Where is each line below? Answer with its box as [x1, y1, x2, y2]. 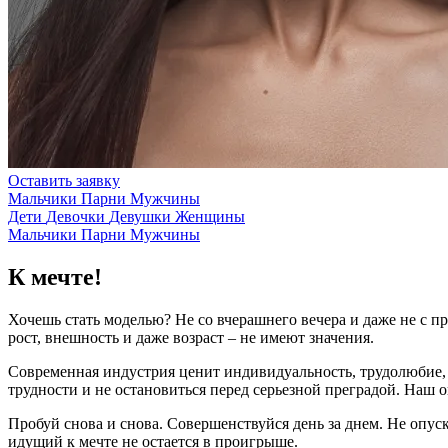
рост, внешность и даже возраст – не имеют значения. [8, 329, 374, 347]
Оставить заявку [8, 172, 120, 190]
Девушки [109, 208, 175, 226]
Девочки [46, 208, 109, 226]
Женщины [175, 208, 245, 226]
